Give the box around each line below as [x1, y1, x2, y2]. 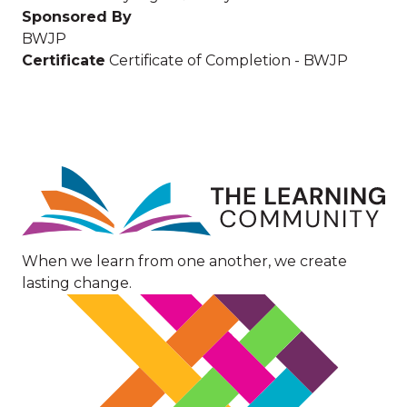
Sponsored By [22, 7, 132, 25]
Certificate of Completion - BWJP [109, 51, 348, 69]
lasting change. [22, 273, 132, 292]
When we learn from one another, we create [22, 252, 347, 270]
